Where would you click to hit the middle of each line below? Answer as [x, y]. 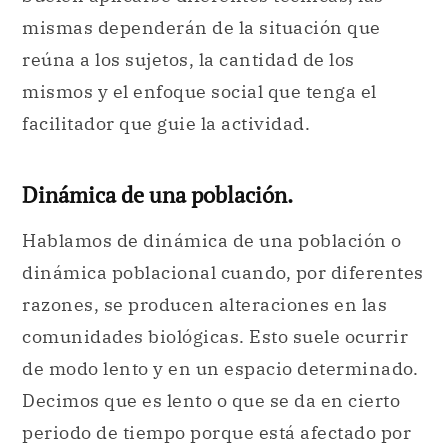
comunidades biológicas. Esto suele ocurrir [215, 337]
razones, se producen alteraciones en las [204, 305]
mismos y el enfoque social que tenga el [199, 91]
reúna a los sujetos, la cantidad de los [188, 59]
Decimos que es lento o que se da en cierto [211, 401]
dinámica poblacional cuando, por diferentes [223, 273]
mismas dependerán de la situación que [201, 27]
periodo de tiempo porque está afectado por [216, 433]
